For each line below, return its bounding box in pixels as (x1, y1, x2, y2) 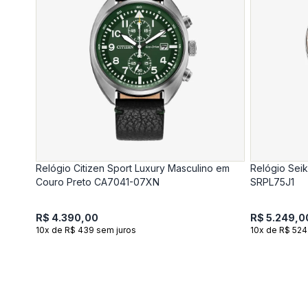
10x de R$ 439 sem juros (36, 224, 136, 235)
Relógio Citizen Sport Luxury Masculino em (36, 162, 230, 174)
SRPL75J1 (250, 175, 294, 188)
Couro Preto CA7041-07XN (36, 175, 159, 188)
